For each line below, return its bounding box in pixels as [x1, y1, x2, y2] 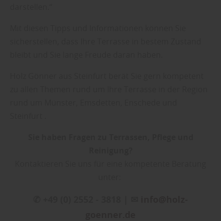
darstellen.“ [10, 1, 52, 13]
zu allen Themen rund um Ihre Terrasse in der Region [10, 84, 208, 95]
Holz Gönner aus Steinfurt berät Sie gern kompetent [10, 71, 204, 82]
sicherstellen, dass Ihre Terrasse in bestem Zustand [10, 36, 201, 47]
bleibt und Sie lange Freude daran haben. [10, 49, 163, 61]
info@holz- [141, 193, 188, 206]
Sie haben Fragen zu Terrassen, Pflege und [28, 132, 193, 143]
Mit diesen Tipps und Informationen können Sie [10, 23, 186, 34]
